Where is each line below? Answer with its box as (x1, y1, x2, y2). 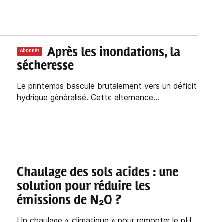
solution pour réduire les (16, 181, 150, 193)
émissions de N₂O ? (16, 195, 121, 207)
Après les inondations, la (47, 46, 180, 58)
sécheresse (16, 60, 74, 72)
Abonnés (19, 48, 39, 54)
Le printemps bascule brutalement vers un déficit (16, 80, 197, 91)
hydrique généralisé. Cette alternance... (16, 92, 159, 102)
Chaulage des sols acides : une (16, 167, 178, 179)
